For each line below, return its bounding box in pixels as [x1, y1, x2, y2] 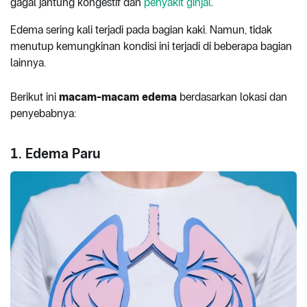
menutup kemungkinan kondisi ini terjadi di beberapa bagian [10, 39, 292, 53]
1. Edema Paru [10, 145, 100, 162]
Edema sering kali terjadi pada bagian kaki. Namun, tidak [10, 23, 272, 36]
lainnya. [10, 56, 49, 69]
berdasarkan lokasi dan [177, 90, 287, 103]
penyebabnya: [10, 106, 79, 120]
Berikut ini [10, 90, 59, 103]
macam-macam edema [59, 90, 177, 103]
